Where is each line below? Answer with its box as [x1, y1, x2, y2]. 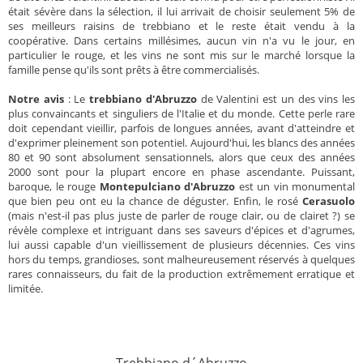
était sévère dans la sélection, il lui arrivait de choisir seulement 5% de [8, 4, 355, 19]
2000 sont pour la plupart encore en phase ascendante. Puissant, [8, 164, 355, 180]
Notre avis [8, 92, 68, 107]
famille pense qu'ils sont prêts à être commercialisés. [8, 62, 259, 78]
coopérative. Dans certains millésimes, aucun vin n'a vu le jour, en [8, 33, 355, 49]
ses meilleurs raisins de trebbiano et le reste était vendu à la [8, 19, 355, 34]
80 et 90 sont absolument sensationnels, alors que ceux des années [8, 150, 355, 165]
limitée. [8, 281, 43, 297]
